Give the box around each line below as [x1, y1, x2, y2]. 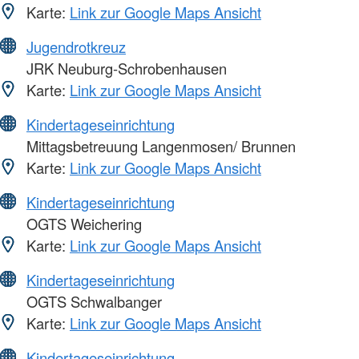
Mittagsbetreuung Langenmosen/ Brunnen [22, 135, 296, 157]
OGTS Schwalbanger [22, 291, 162, 313]
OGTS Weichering [22, 213, 142, 235]
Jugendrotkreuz [26, 36, 126, 58]
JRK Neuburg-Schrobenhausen [22, 58, 227, 79]
